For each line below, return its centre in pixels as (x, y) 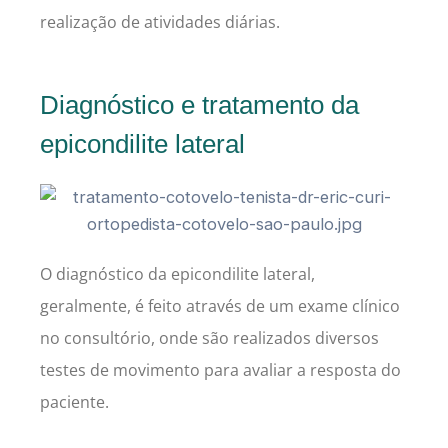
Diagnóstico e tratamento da (199, 104)
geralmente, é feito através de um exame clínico (220, 305)
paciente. (76, 401)
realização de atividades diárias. (160, 21)
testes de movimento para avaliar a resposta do (220, 369)
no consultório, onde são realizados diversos (209, 337)
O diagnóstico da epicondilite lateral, (177, 273)
